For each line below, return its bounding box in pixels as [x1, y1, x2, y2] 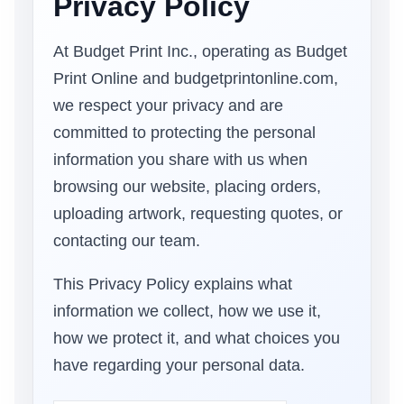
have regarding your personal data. [53, 356, 305, 374]
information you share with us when [53, 151, 308, 169]
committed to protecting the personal [53, 124, 316, 142]
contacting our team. [53, 232, 200, 250]
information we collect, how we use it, [53, 302, 321, 320]
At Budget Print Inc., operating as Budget [53, 42, 347, 60]
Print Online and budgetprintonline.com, [53, 69, 338, 87]
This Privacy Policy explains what [53, 275, 292, 293]
